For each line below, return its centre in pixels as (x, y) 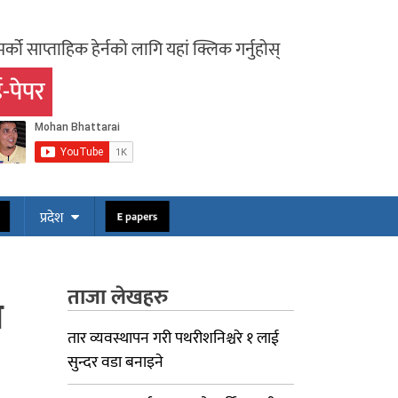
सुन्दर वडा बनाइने (115, 362)
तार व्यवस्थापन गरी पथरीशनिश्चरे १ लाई (173, 338)
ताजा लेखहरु (118, 298)
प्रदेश (52, 218)
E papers (137, 217)
